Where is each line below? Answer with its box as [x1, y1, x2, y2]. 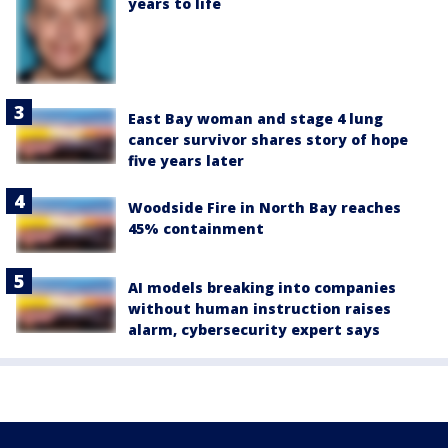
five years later [128, 150, 244, 170]
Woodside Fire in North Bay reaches [128, 197, 401, 217]
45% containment [128, 218, 264, 238]
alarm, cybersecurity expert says [128, 319, 380, 339]
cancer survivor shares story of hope [128, 129, 408, 149]
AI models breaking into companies [128, 277, 396, 297]
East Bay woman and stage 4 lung [128, 108, 383, 128]
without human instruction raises [128, 298, 391, 318]
